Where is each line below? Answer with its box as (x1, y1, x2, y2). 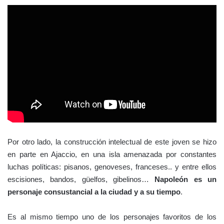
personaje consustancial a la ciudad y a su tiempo (7, 187, 180, 196)
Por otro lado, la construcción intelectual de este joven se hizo (7, 137, 216, 146)
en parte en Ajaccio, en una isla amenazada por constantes (7, 149, 216, 158)
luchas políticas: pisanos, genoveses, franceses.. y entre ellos (7, 162, 216, 171)
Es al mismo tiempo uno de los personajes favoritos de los (7, 212, 216, 221)
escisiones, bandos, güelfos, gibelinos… (7, 174, 155, 183)
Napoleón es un (154, 174, 217, 183)
